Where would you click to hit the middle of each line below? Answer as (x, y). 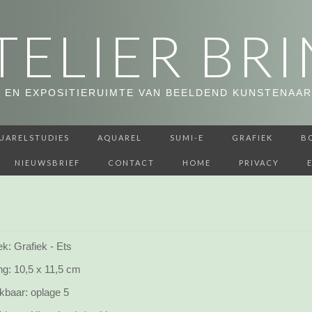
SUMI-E (187, 138)
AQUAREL (120, 138)
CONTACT (131, 163)
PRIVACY (259, 163)
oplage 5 (48, 292)
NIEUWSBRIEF (47, 163)
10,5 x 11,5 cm (46, 269)
